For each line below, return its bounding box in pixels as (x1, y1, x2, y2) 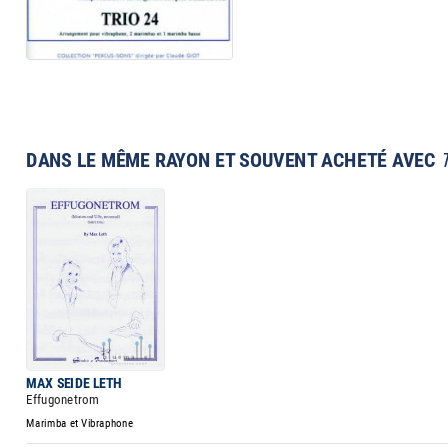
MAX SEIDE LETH (26, 374, 122, 392)
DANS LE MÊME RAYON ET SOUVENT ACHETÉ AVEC (26, 149, 441, 173)
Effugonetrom (26, 391, 99, 408)
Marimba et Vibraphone (26, 416, 134, 430)
